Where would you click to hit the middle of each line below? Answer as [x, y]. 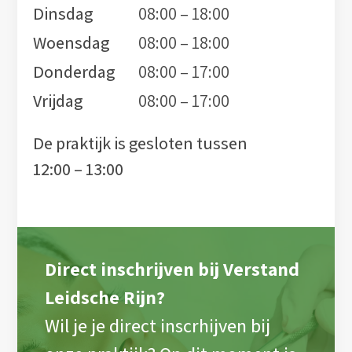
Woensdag [71, 43]
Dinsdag [63, 14]
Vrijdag [58, 101]
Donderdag [74, 72]
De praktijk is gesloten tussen [141, 143]
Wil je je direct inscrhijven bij [158, 326]
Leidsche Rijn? [105, 297]
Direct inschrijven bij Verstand [172, 269]
